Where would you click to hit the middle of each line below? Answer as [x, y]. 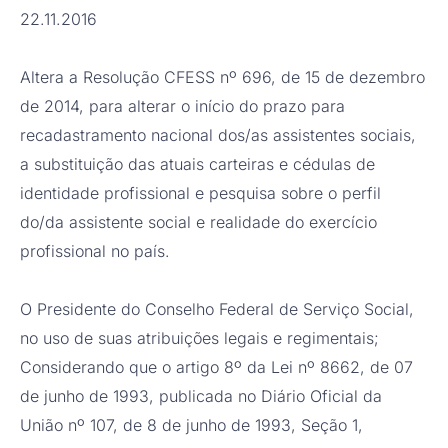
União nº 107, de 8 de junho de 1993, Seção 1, [191, 425]
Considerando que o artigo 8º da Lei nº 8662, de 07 [216, 367]
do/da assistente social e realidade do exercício [198, 222]
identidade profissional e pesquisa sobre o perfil [200, 193]
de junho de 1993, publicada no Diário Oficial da [201, 396]
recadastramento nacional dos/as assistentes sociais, [218, 135]
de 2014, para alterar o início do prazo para [182, 106]
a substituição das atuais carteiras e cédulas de [197, 164]
